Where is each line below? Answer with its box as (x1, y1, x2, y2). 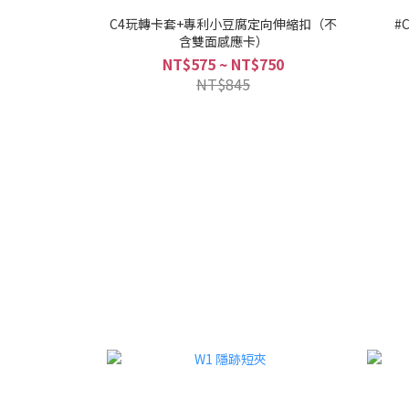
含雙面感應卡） (178, 32, 268, 50)
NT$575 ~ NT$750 (163, 53, 284, 75)
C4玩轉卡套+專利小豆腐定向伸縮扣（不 (110, 15, 337, 33)
